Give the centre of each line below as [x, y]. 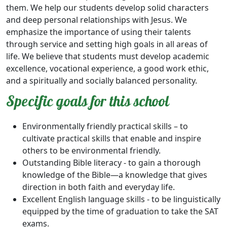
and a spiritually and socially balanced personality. [102, 80]
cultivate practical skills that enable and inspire [112, 138]
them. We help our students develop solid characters [107, 7]
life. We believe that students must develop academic [108, 56]
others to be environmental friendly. [91, 150]
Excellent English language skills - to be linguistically [121, 199]
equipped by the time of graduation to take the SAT [120, 211]
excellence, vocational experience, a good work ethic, [107, 68]
